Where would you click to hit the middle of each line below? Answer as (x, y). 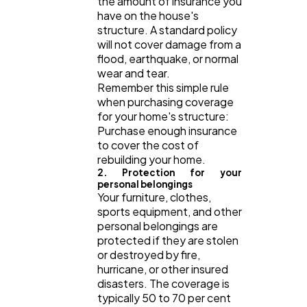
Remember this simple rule (163, 87)
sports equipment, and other (170, 211)
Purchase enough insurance (167, 130)
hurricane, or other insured (163, 269)
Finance (68, 102)
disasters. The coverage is (163, 283)
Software (72, 55)
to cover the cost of (148, 145)
